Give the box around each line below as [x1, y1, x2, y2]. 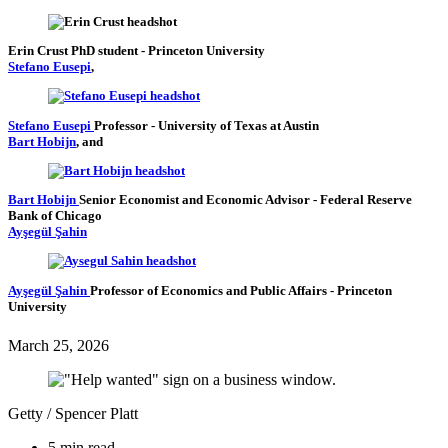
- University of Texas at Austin [151, 117, 319, 133]
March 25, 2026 [8, 336, 109, 354]
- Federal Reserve [313, 192, 412, 208]
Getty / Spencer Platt [8, 404, 138, 422]
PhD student [71, 42, 141, 58]
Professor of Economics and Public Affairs [90, 282, 330, 298]
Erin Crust [8, 42, 68, 58]
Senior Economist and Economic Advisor [79, 192, 313, 208]
